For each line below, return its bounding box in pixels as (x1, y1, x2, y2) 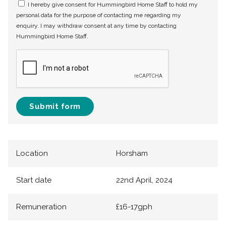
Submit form (29, 102, 81, 111)
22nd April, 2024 (116, 176, 173, 185)
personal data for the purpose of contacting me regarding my (16, 12, 181, 19)
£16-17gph (116, 202, 152, 212)
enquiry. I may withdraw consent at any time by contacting (16, 22, 177, 30)
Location (16, 149, 48, 158)
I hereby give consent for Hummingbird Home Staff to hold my (26, 1, 198, 9)
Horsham (116, 149, 148, 158)
